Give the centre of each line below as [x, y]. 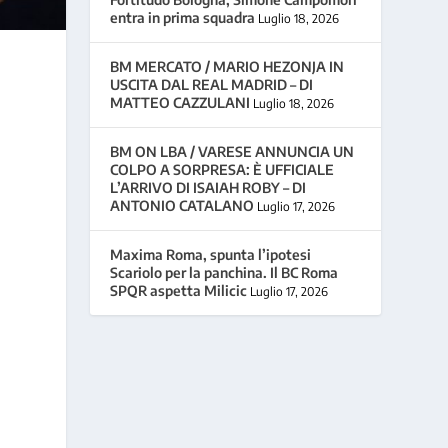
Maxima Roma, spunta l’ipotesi [211, 254]
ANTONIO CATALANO [182, 205]
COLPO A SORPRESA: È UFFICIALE [222, 169]
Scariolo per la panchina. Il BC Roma [224, 272]
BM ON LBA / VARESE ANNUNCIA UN [232, 151]
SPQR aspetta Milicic [179, 290]
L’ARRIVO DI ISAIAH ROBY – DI [208, 187]
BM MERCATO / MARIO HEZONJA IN [227, 66]
